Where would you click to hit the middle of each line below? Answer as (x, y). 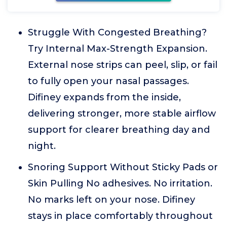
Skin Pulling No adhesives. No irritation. (120, 183)
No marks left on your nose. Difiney (111, 200)
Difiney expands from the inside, (104, 97)
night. (42, 146)
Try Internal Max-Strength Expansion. (118, 49)
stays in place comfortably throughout (120, 216)
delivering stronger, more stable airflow (122, 113)
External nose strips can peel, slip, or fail (123, 65)
